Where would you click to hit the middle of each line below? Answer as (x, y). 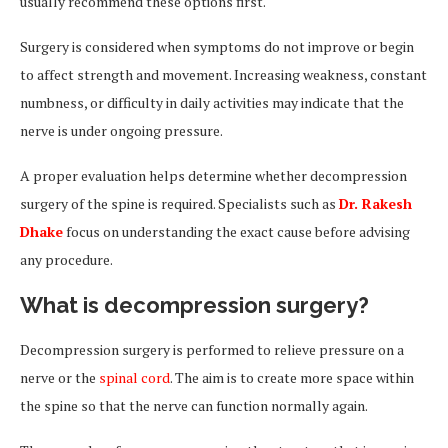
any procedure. (66, 259)
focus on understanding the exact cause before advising (236, 231)
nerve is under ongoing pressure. (121, 130)
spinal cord (134, 377)
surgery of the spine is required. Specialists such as (179, 203)
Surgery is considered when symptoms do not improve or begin (217, 46)
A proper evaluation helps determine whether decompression (213, 175)
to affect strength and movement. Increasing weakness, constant (223, 74)
